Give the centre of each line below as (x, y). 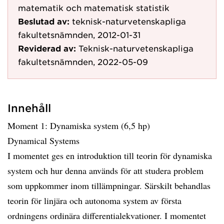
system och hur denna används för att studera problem (105, 170)
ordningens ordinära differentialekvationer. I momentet (107, 215)
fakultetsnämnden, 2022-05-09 (83, 61)
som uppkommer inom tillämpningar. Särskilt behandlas (109, 185)
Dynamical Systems (43, 140)
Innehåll (29, 108)
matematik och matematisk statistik (94, 7)
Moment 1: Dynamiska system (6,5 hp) (79, 125)
